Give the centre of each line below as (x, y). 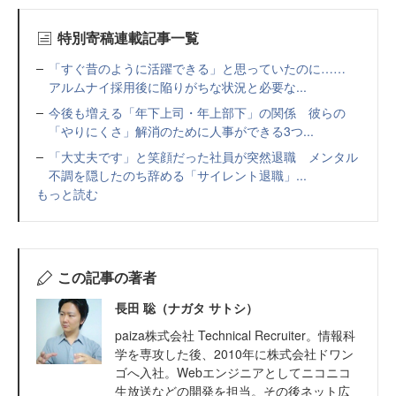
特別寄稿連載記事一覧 (128, 38)
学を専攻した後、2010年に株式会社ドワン (234, 354)
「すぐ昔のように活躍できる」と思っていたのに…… (203, 69)
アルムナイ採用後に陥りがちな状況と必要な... (178, 87)
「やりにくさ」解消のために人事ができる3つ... (181, 131)
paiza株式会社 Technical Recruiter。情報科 (235, 335)
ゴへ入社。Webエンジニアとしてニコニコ (233, 373)
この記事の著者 (107, 278)
